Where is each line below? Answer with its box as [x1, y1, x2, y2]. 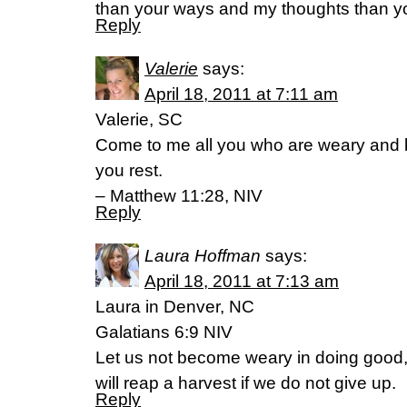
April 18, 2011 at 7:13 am [144, 272, 339, 291]
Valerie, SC [95, 110, 183, 129]
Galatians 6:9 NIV [95, 323, 233, 342]
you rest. [95, 161, 163, 180]
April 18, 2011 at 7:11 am [144, 84, 338, 104]
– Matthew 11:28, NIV [95, 186, 263, 205]
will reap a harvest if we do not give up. [95, 373, 396, 392]
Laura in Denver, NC [95, 297, 254, 316]
